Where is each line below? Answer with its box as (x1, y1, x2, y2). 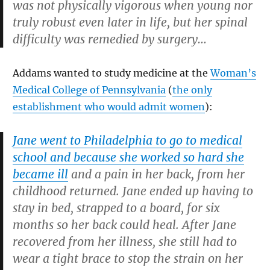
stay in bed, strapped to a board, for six (13, 201, 220, 215)
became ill (13, 167, 68, 181)
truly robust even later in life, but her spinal (13, 15, 248, 30)
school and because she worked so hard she (13, 150, 244, 165)
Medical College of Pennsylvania (13, 84, 166, 96)
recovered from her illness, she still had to (13, 234, 237, 249)
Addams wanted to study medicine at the (13, 67, 210, 79)
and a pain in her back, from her (68, 167, 245, 181)
